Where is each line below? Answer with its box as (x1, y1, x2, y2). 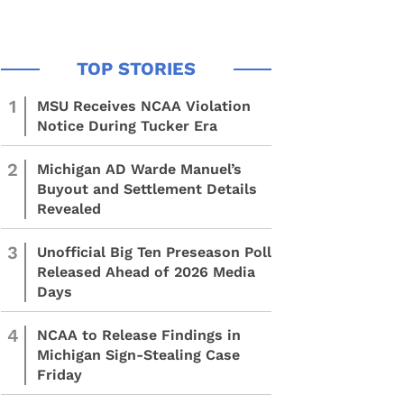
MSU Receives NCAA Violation (37, 97, 251, 115)
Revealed (37, 200, 101, 217)
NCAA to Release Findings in (37, 326, 241, 344)
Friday (37, 366, 82, 383)
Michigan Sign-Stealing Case (37, 346, 240, 363)
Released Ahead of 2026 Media (37, 263, 255, 280)
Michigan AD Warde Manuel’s (37, 161, 242, 178)
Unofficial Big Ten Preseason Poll (37, 243, 271, 261)
